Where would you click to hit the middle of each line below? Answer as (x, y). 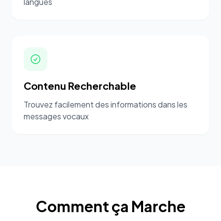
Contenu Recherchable (80, 86)
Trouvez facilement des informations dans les (106, 104)
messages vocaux (56, 116)
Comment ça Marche (110, 206)
